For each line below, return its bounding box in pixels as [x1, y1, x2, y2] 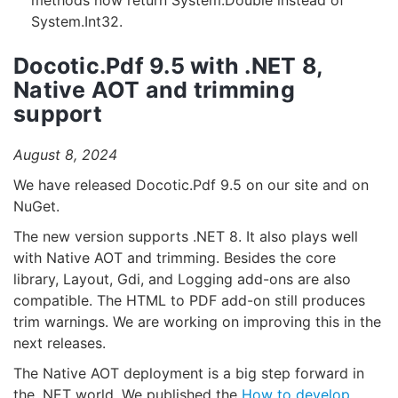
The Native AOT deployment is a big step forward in [13, 364, 364, 383]
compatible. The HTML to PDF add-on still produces [13, 291, 365, 310]
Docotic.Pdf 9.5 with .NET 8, [13, 52, 322, 80]
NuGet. [13, 197, 60, 216]
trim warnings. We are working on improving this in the [13, 313, 381, 331]
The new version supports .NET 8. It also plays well [13, 227, 358, 246]
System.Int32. [31, 12, 123, 31]
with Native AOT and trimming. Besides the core [13, 249, 336, 267]
